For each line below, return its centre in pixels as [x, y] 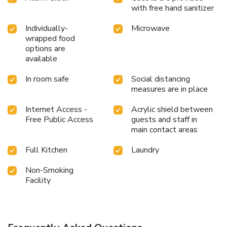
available [41, 59]
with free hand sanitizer [173, 8]
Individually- [47, 28]
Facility [38, 180]
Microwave [150, 28]
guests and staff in [164, 119]
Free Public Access [59, 119]
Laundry [145, 150]
